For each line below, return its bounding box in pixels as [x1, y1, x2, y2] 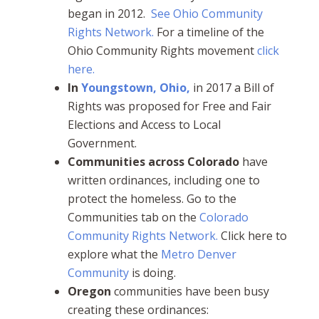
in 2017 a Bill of [189, 80, 274, 96]
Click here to [217, 228, 287, 244]
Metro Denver [160, 246, 236, 263]
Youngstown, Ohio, [80, 80, 190, 96]
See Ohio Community [150, 6, 263, 22]
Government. [67, 135, 137, 152]
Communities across [67, 154, 184, 170]
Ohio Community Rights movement [67, 43, 257, 59]
